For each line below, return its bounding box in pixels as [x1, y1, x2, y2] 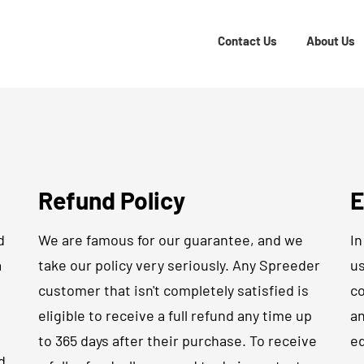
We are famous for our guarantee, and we [38, 231, 304, 249]
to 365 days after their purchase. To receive [38, 331, 318, 349]
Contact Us [218, 33, 277, 48]
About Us [306, 33, 355, 48]
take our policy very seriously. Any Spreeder [38, 256, 321, 274]
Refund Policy [38, 185, 186, 214]
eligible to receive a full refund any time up [38, 306, 313, 324]
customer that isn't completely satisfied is [38, 281, 310, 299]
